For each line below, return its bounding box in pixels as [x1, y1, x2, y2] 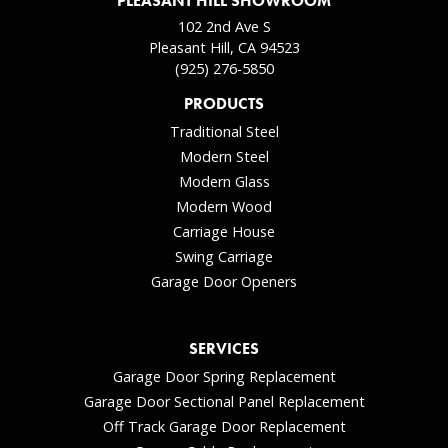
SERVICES [189, 337, 259, 359]
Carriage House [173, 221, 275, 241]
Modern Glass [178, 171, 270, 191]
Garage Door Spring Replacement [112, 366, 336, 386]
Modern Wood [176, 196, 272, 216]
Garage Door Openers [151, 271, 297, 291]
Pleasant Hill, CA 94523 [148, 37, 300, 57]
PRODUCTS [184, 92, 264, 114]
